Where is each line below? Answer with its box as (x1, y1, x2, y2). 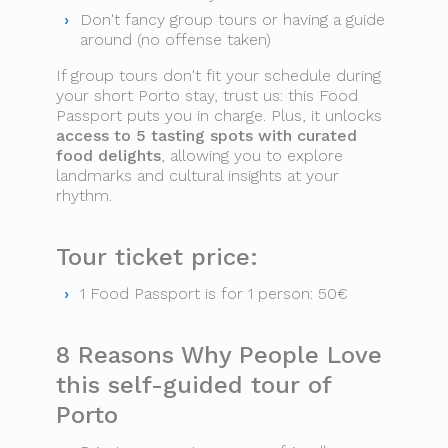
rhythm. (56, 186, 112, 205)
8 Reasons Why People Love (56, 341, 382, 369)
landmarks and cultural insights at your (56, 166, 339, 185)
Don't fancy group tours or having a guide (80, 10, 385, 29)
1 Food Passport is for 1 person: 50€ (80, 284, 348, 303)
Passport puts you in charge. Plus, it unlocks (56, 106, 382, 125)
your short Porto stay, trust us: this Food (56, 86, 358, 105)
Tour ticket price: (56, 243, 258, 271)
